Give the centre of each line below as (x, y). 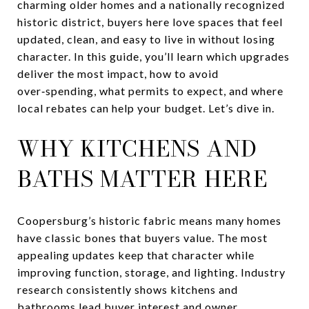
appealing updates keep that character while (136, 255)
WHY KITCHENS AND (137, 149)
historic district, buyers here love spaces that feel (150, 22)
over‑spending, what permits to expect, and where (150, 91)
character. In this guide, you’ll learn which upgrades (153, 56)
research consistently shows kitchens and (128, 289)
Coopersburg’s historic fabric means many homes (149, 220)
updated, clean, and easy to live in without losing (146, 39)
